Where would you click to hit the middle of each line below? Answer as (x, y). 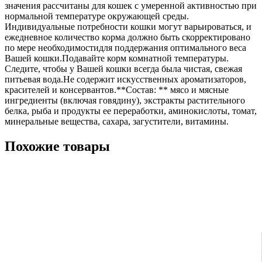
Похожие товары (57, 146)
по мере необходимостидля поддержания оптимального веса (125, 48)
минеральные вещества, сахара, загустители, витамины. (117, 122)
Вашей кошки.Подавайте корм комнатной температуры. (117, 58)
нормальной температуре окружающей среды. (97, 16)
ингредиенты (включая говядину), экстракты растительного (125, 101)
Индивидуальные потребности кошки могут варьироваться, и (128, 27)
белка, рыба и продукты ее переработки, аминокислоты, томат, (131, 111)
